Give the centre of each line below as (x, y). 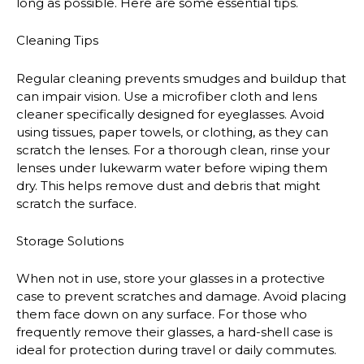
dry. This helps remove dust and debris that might (168, 185)
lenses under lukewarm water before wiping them (172, 167)
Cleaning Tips (57, 41)
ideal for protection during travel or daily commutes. (176, 350)
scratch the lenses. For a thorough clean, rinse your (173, 149)
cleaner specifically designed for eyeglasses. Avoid (170, 114)
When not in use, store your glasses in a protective (171, 279)
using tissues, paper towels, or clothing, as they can (172, 132)
